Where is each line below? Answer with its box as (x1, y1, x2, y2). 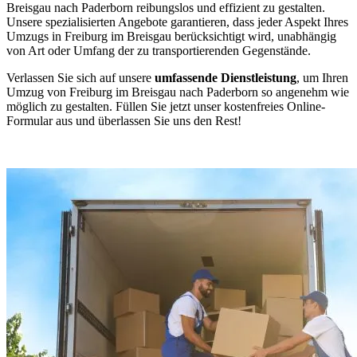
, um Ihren (296, 70, 348, 84)
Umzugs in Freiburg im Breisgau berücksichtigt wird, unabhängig (6, 29, 336, 43)
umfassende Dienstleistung (155, 70, 296, 84)
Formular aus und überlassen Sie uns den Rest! (6, 113, 241, 127)
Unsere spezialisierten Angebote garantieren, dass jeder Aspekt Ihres (6, 14, 348, 29)
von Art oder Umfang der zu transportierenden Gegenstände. (6, 43, 311, 57)
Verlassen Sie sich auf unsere (6, 70, 155, 84)
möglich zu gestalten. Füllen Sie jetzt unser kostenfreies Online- (6, 99, 325, 113)
